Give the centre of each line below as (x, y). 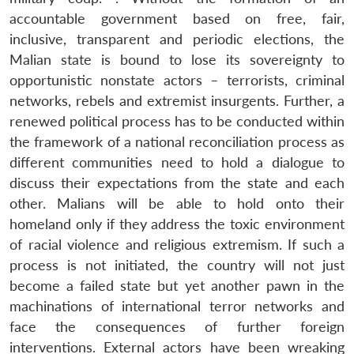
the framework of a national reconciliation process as (177, 141)
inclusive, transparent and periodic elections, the (177, 39)
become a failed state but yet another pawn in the (177, 285)
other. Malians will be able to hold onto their (177, 203)
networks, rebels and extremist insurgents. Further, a (177, 100)
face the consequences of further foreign (177, 326)
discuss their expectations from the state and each (177, 183)
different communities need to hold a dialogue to (177, 162)
